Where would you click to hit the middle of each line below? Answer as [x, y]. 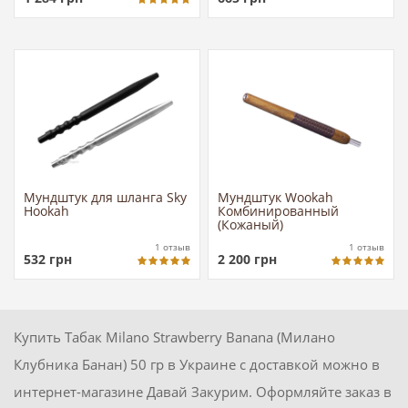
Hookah [46, 210]
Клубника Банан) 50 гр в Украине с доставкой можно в [197, 365]
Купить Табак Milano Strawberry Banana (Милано [174, 337]
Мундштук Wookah [276, 197]
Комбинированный [279, 210]
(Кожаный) [251, 224]
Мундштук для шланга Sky [105, 197]
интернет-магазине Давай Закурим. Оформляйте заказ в [203, 392]
